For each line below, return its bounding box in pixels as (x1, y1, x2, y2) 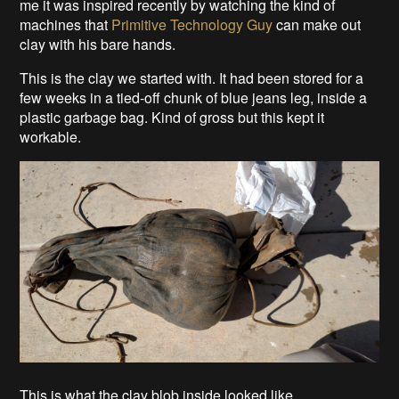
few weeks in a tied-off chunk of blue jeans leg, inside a (20, 86, 368, 108)
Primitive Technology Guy (111, 13, 273, 35)
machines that (20, 13, 112, 35)
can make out (273, 13, 362, 35)
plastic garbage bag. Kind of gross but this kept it (20, 106, 325, 127)
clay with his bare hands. (20, 33, 176, 54)
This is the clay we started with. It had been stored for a (20, 67, 364, 88)
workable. (20, 126, 82, 147)
